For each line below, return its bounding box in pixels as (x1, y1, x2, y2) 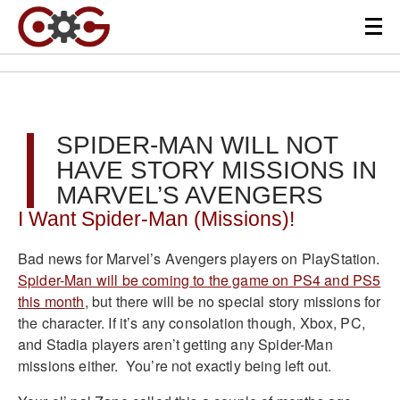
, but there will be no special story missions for (84, 290, 381, 312)
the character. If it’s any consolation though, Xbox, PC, (18, 312, 365, 333)
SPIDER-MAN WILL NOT (56, 131, 337, 159)
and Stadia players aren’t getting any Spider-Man (18, 333, 333, 354)
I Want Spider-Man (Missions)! (18, 208, 295, 230)
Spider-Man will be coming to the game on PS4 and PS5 (18, 269, 381, 290)
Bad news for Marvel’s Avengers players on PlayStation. (18, 247, 380, 269)
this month (18, 290, 85, 312)
